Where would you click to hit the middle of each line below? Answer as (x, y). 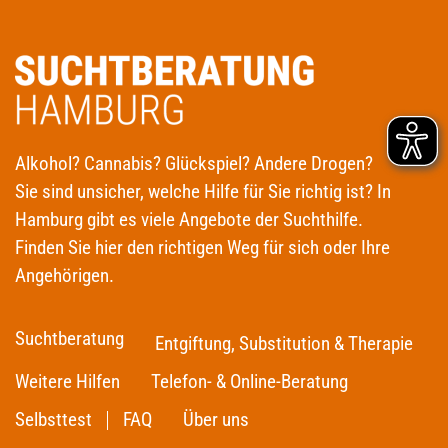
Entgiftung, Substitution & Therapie (284, 343)
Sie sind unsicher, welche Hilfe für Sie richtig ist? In (203, 191)
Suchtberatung (69, 338)
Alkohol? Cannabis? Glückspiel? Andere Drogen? (194, 163)
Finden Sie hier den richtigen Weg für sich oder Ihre (202, 247)
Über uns (216, 419)
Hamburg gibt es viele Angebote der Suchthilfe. (189, 219)
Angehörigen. (64, 275)
